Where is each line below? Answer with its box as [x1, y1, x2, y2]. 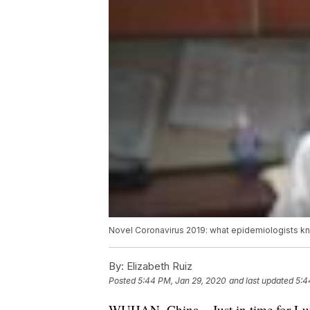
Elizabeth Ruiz [124, 259, 192, 273]
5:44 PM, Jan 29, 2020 [138, 275, 226, 286]
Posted [109, 275, 138, 286]
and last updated [229, 275, 293, 286]
